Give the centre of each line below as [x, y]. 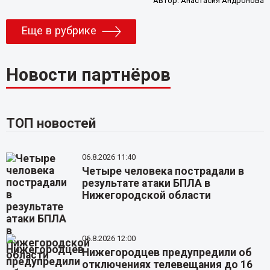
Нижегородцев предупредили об [167, 253]
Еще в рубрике [58, 31]
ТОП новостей [51, 123]
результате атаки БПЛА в [146, 184]
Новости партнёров [88, 75]
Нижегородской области [147, 196]
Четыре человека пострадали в [163, 171]
